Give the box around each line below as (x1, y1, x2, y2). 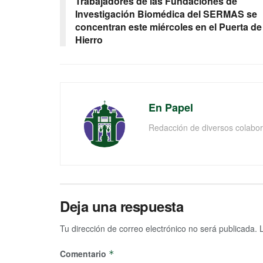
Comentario (60, 248, 109, 260)
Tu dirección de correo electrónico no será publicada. (60, 222, 257, 235)
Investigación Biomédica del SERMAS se (75, 7, 257, 21)
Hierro (75, 33, 103, 47)
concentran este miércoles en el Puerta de (75, 20, 262, 34)
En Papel (149, 100, 193, 116)
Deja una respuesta (60, 196, 184, 217)
